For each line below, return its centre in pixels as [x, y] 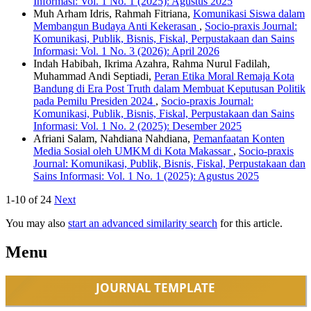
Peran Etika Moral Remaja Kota [224, 76]
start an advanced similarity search [143, 223]
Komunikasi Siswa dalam [249, 13]
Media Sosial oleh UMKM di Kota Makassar [133, 151]
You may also [37, 223]
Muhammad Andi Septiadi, [94, 76]
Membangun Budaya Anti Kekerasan [116, 26]
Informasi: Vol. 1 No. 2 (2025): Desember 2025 [137, 126]
